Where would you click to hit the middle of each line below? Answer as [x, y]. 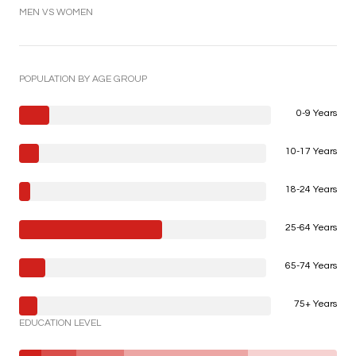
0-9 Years [317, 113]
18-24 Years [311, 189]
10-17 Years [311, 151]
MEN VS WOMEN [56, 12]
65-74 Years [311, 265]
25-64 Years [311, 227]
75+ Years [315, 304]
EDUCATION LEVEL [60, 323]
